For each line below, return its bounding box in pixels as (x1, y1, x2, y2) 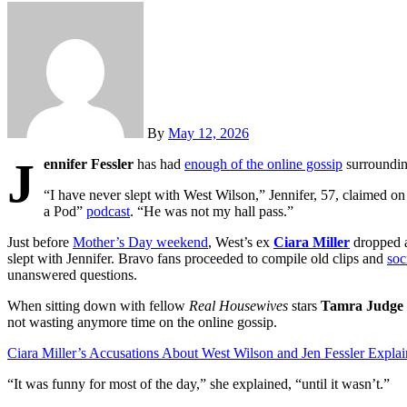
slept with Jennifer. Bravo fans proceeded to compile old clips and (7, 251, 387, 267)
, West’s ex (208, 234, 273, 251)
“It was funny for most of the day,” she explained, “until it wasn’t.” (7, 376, 390, 392)
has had (134, 156, 184, 173)
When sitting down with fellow (7, 298, 189, 314)
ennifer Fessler (44, 156, 134, 173)
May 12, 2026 (168, 125, 249, 142)
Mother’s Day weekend (73, 234, 208, 251)
